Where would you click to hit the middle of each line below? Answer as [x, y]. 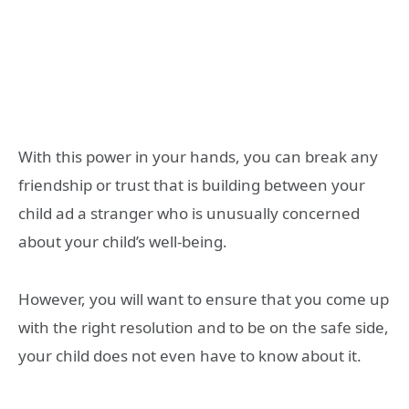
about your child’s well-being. [123, 241]
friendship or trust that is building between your [192, 184]
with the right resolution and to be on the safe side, [204, 327]
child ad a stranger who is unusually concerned [189, 213]
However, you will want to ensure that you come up [204, 299]
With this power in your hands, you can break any [198, 156]
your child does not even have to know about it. [190, 355]
